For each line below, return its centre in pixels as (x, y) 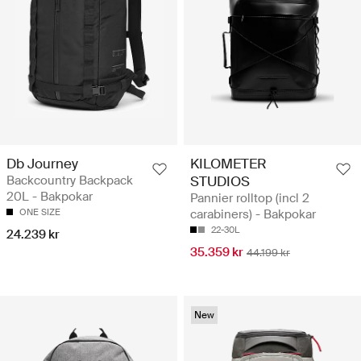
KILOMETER (228, 164)
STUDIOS (220, 182)
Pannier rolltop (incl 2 (250, 199)
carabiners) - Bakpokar (253, 215)
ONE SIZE (40, 212)
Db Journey (42, 164)
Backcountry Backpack (70, 181)
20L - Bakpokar (50, 197)
